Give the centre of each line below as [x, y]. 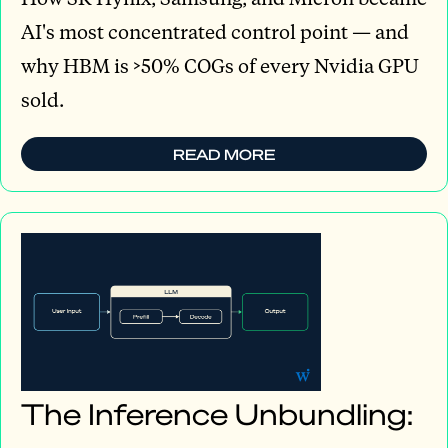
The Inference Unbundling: [217, 413]
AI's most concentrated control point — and [215, 31]
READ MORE [224, 153]
